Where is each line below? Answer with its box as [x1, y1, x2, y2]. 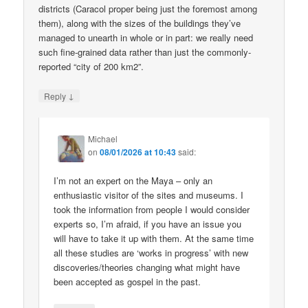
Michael [88, 132, 118, 144]
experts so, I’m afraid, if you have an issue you [54, 217, 242, 230]
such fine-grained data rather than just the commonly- [38, 45, 252, 59]
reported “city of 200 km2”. [38, 60, 144, 74]
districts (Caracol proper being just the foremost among [38, 2, 258, 16]
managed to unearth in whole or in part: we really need [38, 31, 254, 45]
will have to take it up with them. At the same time [54, 231, 254, 245]
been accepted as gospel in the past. [54, 274, 201, 288]
